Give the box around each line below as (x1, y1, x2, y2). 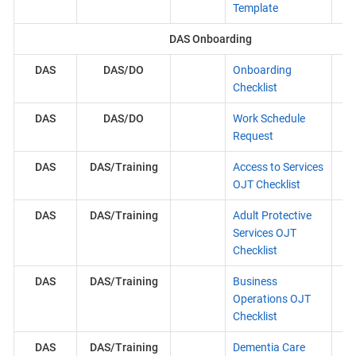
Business (232, 275, 277, 288)
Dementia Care (232, 341, 305, 354)
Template (232, 2, 278, 14)
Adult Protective (232, 209, 311, 222)
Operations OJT (232, 292, 311, 305)
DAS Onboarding (168, 33, 252, 45)
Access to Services (232, 161, 323, 173)
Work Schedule (232, 112, 305, 125)
